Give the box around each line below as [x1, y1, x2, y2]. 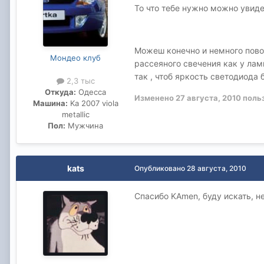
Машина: [32, 98, 68, 108]
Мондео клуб [50, 52, 101, 62]
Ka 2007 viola [67, 98, 118, 108]
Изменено [134, 93, 176, 103]
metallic [61, 109, 90, 119]
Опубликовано [134, 163, 187, 173]
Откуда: [45, 87, 76, 97]
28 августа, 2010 [187, 163, 246, 173]
